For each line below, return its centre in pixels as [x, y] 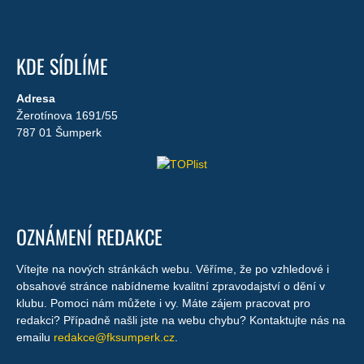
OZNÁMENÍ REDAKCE [89, 236]
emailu [35, 337]
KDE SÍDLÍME [62, 66]
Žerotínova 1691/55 [67, 115]
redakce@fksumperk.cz [114, 337]
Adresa [36, 98]
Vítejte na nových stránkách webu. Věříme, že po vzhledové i [173, 269]
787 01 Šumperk [59, 132]
